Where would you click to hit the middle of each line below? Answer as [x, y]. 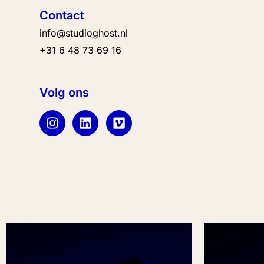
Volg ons [65, 93]
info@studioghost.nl [84, 33]
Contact [62, 15]
